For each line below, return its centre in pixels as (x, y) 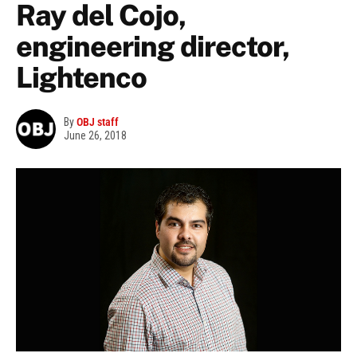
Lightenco (81, 78)
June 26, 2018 (95, 136)
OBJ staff (98, 122)
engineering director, (153, 47)
